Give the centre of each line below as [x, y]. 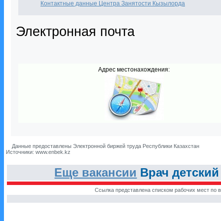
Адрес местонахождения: [134, 70]
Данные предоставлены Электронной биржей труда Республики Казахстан [105, 146]
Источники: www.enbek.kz [38, 152]
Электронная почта [75, 31]
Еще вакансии [96, 172]
